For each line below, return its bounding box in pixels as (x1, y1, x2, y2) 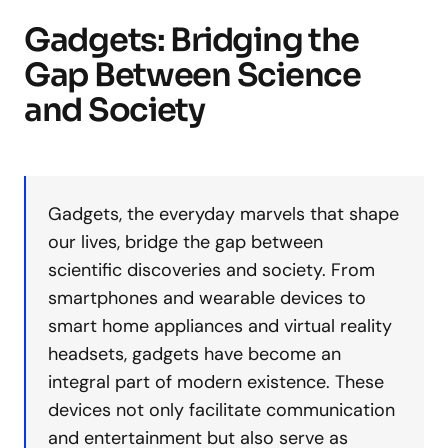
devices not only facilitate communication (48, 398, 395, 422)
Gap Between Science (24, 55, 361, 95)
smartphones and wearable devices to (48, 286, 366, 310)
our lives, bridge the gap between (48, 230, 323, 254)
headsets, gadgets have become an (48, 342, 341, 366)
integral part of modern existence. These (48, 370, 384, 394)
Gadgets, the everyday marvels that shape (48, 202, 399, 226)
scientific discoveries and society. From (48, 258, 375, 282)
